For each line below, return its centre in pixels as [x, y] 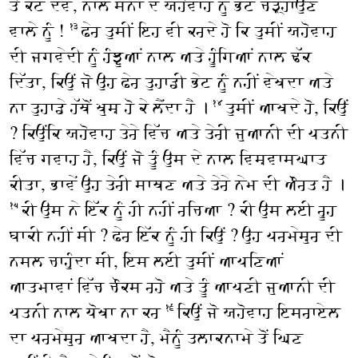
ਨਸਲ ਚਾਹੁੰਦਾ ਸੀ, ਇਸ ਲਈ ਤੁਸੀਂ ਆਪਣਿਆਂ [146, 260]
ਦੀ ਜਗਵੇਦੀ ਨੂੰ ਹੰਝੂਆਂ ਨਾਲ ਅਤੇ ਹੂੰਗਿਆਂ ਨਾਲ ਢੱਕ [160, 56]
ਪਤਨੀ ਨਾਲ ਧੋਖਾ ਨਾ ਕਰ [87, 311]
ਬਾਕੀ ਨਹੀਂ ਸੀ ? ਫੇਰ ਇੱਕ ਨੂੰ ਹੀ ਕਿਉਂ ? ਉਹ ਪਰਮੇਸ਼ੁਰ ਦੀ [175, 235]
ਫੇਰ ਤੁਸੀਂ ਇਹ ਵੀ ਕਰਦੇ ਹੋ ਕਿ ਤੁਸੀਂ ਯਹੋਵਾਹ [209, 30]
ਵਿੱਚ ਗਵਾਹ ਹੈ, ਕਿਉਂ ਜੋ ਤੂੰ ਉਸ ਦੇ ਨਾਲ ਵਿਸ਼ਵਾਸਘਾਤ [168, 158]
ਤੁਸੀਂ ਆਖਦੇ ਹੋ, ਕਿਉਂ [287, 107]
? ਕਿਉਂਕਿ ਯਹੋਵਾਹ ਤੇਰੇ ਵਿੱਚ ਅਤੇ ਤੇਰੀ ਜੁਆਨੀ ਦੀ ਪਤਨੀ [178, 132]
